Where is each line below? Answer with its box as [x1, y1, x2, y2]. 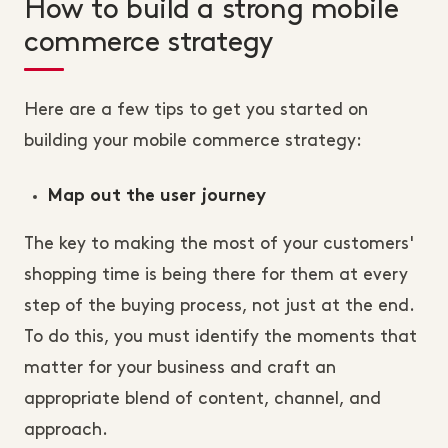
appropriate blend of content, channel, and [24, 391, 381, 408]
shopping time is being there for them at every [24, 267, 408, 284]
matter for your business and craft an [24, 360, 336, 377]
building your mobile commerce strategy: [24, 133, 362, 150]
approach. [24, 422, 108, 439]
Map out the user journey [48, 189, 266, 206]
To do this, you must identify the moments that [24, 329, 417, 346]
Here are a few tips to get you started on [24, 102, 368, 119]
